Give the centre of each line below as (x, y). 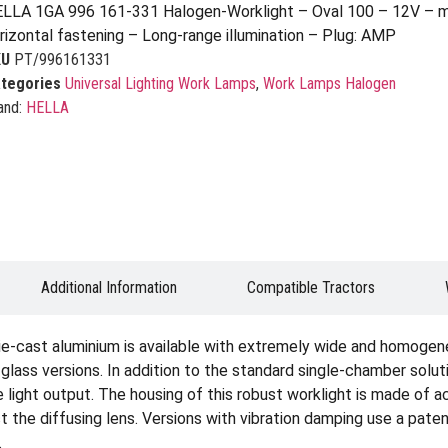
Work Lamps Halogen (329, 84)
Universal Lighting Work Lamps (160, 84)
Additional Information (109, 287)
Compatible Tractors (311, 287)
